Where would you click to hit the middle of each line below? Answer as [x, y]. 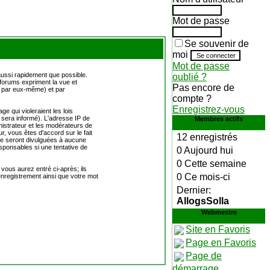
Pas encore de [203, 88]
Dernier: [194, 190]
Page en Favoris [221, 243]
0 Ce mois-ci [203, 177]
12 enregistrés [207, 137]
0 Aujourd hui [205, 150]
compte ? [192, 99]
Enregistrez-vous [209, 109]
